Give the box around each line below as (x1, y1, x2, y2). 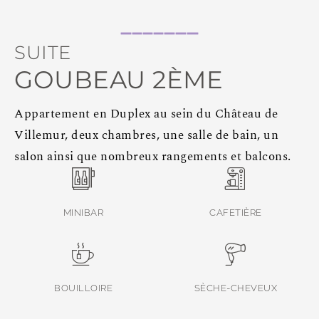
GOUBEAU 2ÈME (14, 64, 223, 95)
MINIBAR (63, 206, 104, 218)
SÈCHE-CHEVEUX (194, 282, 278, 293)
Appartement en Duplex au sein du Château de (14, 104, 278, 123)
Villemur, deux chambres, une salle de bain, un (14, 125, 278, 145)
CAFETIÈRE (209, 206, 262, 218)
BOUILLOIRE (54, 282, 113, 293)
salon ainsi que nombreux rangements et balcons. (14, 147, 291, 166)
